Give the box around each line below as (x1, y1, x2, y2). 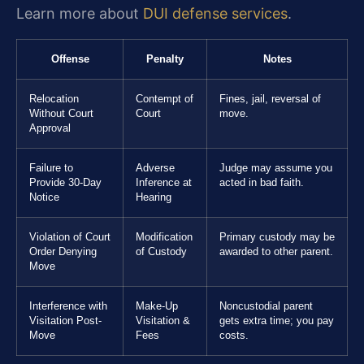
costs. (219, 329, 249, 341)
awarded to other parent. (219, 245, 333, 258)
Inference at (136, 176, 192, 188)
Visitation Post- (29, 314, 102, 327)
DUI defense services (143, 4, 288, 22)
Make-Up (136, 300, 178, 312)
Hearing (136, 191, 171, 203)
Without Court (29, 107, 93, 119)
